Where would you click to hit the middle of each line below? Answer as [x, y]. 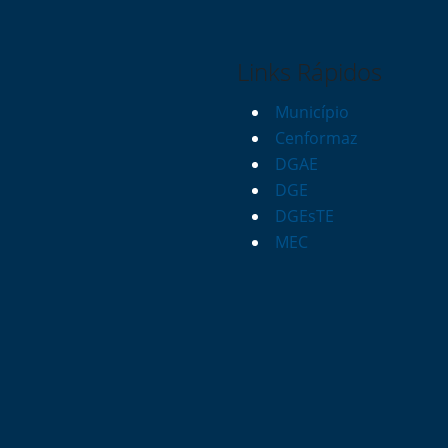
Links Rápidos [309, 71]
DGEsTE [304, 216]
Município [312, 112]
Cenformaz [316, 138]
